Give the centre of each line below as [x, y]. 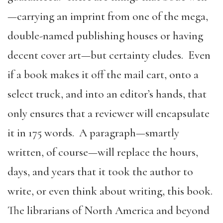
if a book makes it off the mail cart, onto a [103, 74]
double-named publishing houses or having [105, 36]
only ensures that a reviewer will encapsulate [109, 113]
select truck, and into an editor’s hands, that [107, 94]
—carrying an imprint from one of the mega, [108, 16]
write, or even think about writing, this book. [111, 191]
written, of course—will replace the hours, [103, 152]
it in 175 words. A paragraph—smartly [93, 133]
